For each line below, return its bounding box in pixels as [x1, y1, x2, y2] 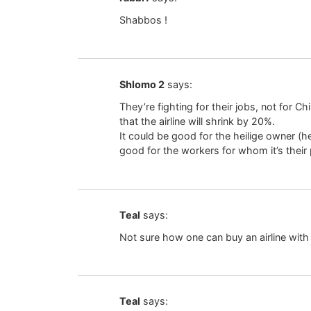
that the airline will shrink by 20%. [119, 115, 275, 128]
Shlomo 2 [119, 78, 165, 90]
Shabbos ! [119, 14, 167, 26]
